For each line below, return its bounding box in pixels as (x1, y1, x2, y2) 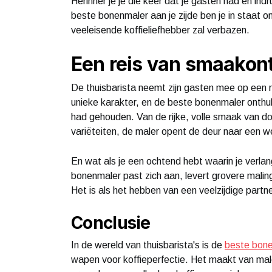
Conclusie (71, 212, 151, 233)
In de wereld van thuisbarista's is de (71, 239, 225, 250)
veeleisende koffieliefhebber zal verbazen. (71, 24, 250, 35)
